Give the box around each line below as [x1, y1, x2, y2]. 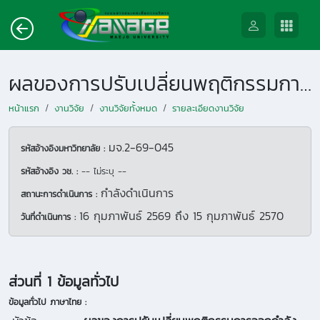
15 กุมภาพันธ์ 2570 [193, 207, 284, 224]
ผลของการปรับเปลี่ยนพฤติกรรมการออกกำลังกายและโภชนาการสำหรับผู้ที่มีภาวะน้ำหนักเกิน [300, 68, 311, 99]
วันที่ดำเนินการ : [21, 210, 79, 224]
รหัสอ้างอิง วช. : [21, 164, 81, 178]
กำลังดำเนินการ [101, 184, 174, 201]
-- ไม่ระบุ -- [81, 164, 126, 178]
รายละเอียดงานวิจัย [172, 101, 244, 115]
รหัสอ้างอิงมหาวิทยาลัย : [21, 141, 109, 155]
